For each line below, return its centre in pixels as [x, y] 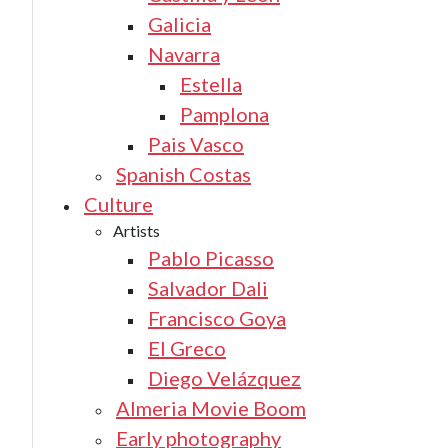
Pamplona [224, 114]
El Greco [187, 348]
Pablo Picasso [211, 258]
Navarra [184, 54]
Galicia [179, 24]
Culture [118, 204]
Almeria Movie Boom [211, 408]
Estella [211, 84]
